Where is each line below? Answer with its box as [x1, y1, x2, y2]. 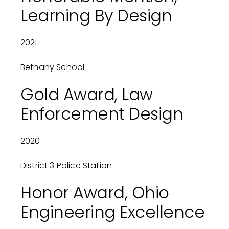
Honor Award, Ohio [20, 181, 169, 204]
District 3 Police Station [20, 159, 112, 172]
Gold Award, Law [20, 83, 153, 106]
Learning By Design [20, 4, 172, 28]
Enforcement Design [20, 102, 184, 126]
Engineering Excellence [20, 200, 205, 224]
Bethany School [20, 61, 85, 74]
